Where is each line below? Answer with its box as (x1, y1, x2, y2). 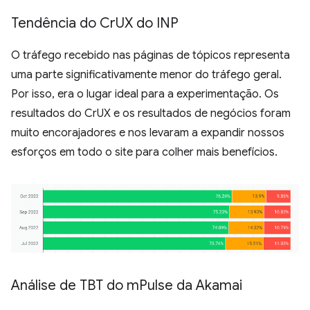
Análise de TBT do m (11, 277, 139, 295)
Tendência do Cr (11, 15, 116, 33)
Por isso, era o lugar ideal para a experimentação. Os (11, 87, 279, 102)
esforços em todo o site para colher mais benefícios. (11, 145, 277, 160)
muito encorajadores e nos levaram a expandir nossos (11, 126, 284, 140)
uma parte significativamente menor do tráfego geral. (11, 68, 282, 82)
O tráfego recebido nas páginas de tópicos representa (11, 48, 290, 63)
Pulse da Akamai (139, 277, 242, 295)
